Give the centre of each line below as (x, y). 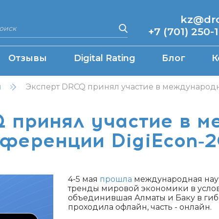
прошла (116, 179)
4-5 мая (84, 179)
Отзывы (28, 58)
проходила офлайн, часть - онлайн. (140, 207)
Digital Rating (104, 58)
